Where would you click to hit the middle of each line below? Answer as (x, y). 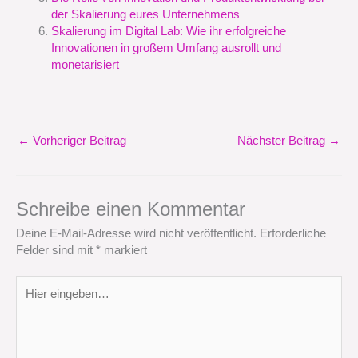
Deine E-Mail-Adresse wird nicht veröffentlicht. (136, 234)
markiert (124, 251)
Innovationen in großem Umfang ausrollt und (166, 48)
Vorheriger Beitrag (78, 140)
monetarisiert (85, 65)
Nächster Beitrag (283, 140)
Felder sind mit (56, 251)
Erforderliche (293, 234)
